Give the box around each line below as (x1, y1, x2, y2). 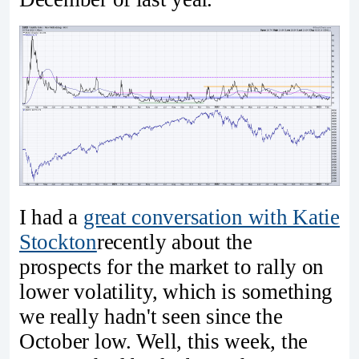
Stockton (19, 229, 97, 254)
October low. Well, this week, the (19, 329, 309, 353)
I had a (19, 204, 83, 229)
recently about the (96, 229, 252, 254)
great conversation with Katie (83, 204, 340, 229)
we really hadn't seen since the (19, 304, 283, 329)
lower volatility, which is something (19, 279, 333, 304)
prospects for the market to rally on (19, 254, 325, 279)
